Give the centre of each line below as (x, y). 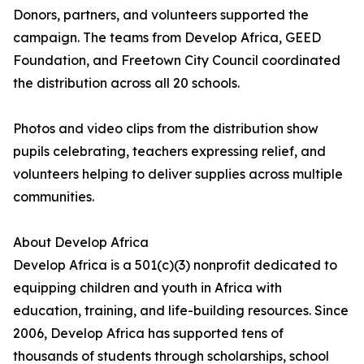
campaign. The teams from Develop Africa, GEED (167, 38)
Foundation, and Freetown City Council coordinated (177, 61)
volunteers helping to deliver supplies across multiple (178, 174)
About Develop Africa (81, 243)
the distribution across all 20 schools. (126, 83)
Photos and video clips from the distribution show (166, 129)
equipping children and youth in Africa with (147, 288)
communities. (54, 197)
